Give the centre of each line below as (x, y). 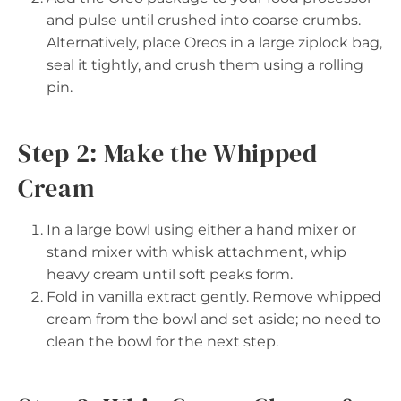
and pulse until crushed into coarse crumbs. (204, 20)
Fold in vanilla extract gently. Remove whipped (214, 296)
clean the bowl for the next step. (162, 341)
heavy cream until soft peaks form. (170, 274)
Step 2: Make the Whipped (168, 153)
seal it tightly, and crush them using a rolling (205, 64)
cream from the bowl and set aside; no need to (213, 319)
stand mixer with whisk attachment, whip (196, 252)
